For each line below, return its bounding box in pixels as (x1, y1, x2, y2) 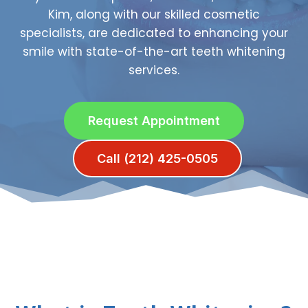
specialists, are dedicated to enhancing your (20, 25, 288, 41)
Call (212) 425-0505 (97, 151, 218, 166)
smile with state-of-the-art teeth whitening (23, 43, 285, 60)
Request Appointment (88, 113, 220, 128)
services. (129, 62, 179, 78)
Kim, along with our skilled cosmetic (48, 6, 260, 23)
